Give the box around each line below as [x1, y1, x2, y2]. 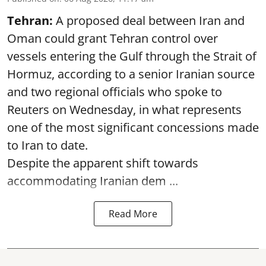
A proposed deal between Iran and [56, 12, 245, 28]
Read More [109, 207, 157, 220]
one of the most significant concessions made [7, 119, 259, 135]
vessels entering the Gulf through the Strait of [7, 47, 256, 64]
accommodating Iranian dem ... [7, 172, 178, 189]
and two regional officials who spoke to [7, 83, 222, 100]
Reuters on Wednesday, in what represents [7, 101, 242, 118]
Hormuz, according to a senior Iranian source [7, 65, 255, 82]
